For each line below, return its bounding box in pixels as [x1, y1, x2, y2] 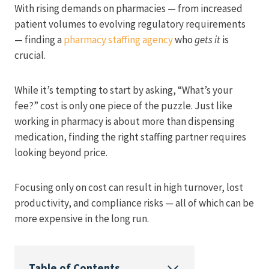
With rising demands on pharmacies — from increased [14, 1, 243, 15]
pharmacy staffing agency [64, 32, 173, 46]
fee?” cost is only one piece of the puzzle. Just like [14, 98, 232, 112]
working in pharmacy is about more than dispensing [14, 114, 235, 128]
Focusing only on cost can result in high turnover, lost [14, 180, 243, 194]
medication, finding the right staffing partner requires [14, 130, 246, 144]
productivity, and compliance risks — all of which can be [14, 196, 254, 210]
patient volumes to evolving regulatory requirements [14, 17, 246, 31]
